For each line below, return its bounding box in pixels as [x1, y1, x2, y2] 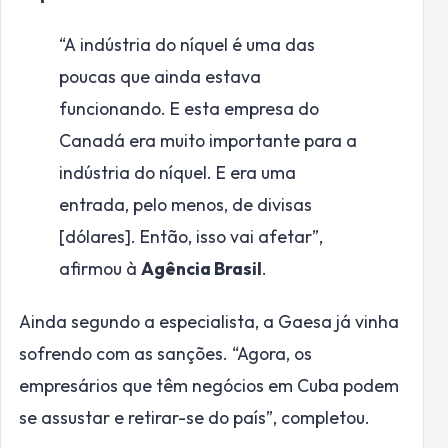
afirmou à [59, 257, 141, 281]
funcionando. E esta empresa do [59, 97, 319, 121]
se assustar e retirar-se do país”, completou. [19, 405, 370, 429]
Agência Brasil [141, 257, 262, 281]
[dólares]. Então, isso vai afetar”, [59, 225, 323, 249]
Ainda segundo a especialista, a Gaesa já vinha [19, 309, 399, 333]
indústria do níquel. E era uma [59, 161, 296, 185]
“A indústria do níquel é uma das [59, 33, 315, 57]
